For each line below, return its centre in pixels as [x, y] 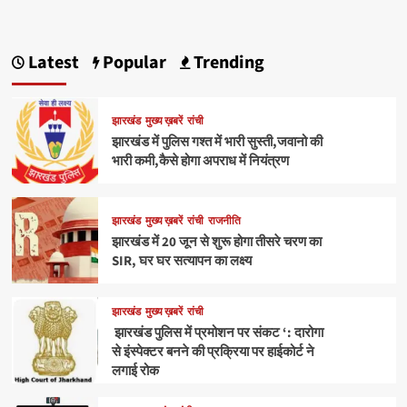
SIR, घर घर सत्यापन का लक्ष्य [181, 262]
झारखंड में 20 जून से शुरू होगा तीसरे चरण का [216, 243]
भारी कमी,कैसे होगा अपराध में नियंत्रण [200, 162]
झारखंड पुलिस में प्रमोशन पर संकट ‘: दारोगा [217, 333]
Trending [227, 63]
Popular [132, 63]
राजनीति [224, 222]
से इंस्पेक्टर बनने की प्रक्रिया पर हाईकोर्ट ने [213, 352]
